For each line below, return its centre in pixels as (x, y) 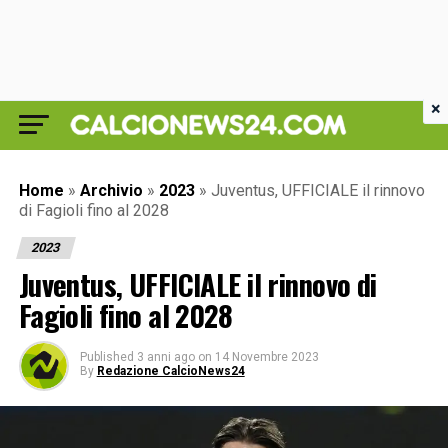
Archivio (111, 190)
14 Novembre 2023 (266, 357)
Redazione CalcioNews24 (170, 371)
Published (106, 357)
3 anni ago (165, 357)
